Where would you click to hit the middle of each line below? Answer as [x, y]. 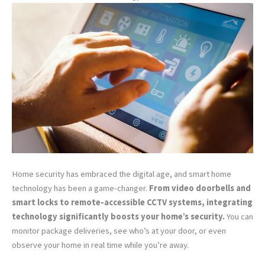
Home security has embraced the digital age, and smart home [122, 174]
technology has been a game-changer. [80, 188]
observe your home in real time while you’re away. [100, 245]
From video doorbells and [200, 188]
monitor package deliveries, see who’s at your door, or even [119, 231]
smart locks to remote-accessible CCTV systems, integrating [132, 203]
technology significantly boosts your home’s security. [119, 217]
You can [240, 217]
